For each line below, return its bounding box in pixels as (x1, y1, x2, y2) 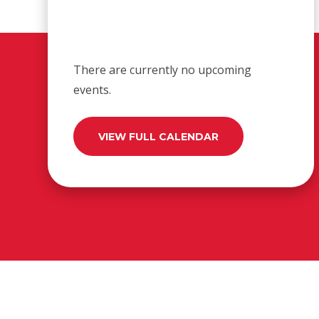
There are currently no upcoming (73, 61, 252, 78)
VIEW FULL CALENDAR (98, 130, 219, 143)
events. (73, 81, 112, 98)
